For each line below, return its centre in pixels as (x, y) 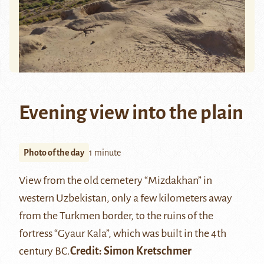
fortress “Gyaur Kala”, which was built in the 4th (123, 234)
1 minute (105, 153)
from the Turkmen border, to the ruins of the (116, 216)
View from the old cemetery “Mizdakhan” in (115, 181)
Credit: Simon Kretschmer (131, 251)
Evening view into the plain (131, 113)
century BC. (44, 251)
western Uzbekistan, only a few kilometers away (126, 198)
